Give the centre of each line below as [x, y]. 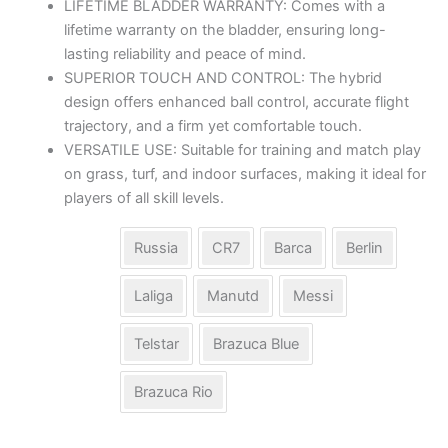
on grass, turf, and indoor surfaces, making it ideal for [244, 173]
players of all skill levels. [143, 197]
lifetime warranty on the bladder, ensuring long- [224, 29]
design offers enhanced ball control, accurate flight [236, 101]
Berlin [364, 248]
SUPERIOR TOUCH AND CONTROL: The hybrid [222, 77]
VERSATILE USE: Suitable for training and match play [242, 149]
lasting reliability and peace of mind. [184, 53]
